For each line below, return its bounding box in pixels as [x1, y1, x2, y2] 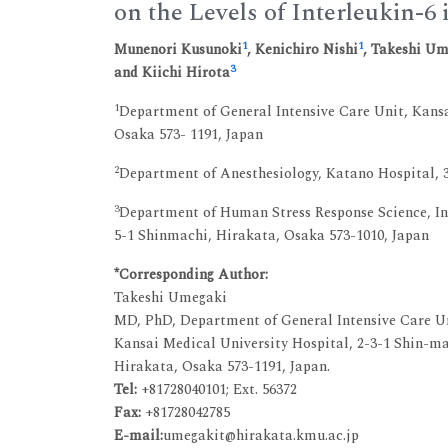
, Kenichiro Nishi [247, 38, 358, 60]
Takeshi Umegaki [114, 286, 227, 308]
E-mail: [114, 424, 163, 446]
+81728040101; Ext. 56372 [141, 378, 297, 400]
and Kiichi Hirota [114, 61, 230, 83]
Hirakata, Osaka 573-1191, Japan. [114, 355, 330, 377]
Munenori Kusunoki [114, 38, 242, 60]
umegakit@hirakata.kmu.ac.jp [163, 424, 359, 446]
